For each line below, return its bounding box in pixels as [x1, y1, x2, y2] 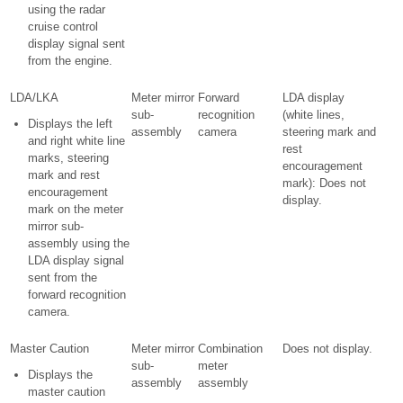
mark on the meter [28, 202, 123, 216]
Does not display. [282, 342, 372, 355]
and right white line [28, 134, 125, 148]
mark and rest [28, 168, 100, 182]
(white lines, [282, 108, 345, 121]
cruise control [28, 20, 98, 33]
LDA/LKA [10, 91, 58, 104]
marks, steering [28, 151, 109, 165]
